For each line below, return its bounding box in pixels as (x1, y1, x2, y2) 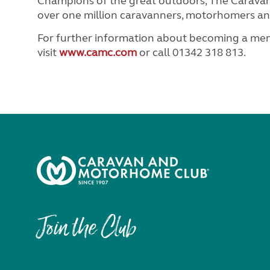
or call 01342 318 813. (137, 45, 246, 59)
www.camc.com (59, 45, 137, 59)
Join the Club (37, 214, 136, 245)
